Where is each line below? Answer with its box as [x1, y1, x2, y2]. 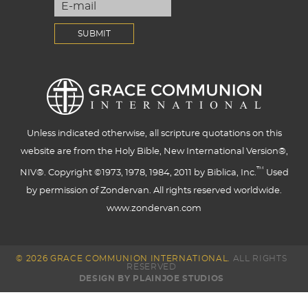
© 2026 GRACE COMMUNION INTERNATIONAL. [16, 254, 231, 263]
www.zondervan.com [107, 204, 201, 214]
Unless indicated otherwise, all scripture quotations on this [26, 129, 282, 139]
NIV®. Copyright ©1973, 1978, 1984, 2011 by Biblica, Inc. [19, 168, 256, 178]
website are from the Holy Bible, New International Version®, [20, 147, 288, 157]
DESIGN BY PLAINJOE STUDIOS [78, 274, 225, 283]
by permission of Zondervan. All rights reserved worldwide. [26, 186, 282, 196]
